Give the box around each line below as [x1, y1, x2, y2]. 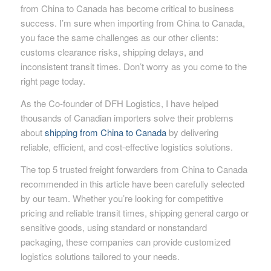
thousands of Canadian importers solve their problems [20, 111, 233, 125]
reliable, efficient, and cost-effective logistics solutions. [20, 140, 233, 154]
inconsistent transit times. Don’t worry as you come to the [20, 60, 247, 73]
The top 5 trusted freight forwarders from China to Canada [20, 162, 247, 175]
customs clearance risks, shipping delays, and [20, 45, 203, 59]
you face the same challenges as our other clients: [20, 31, 218, 44]
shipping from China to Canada [44, 126, 166, 139]
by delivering [166, 126, 218, 139]
